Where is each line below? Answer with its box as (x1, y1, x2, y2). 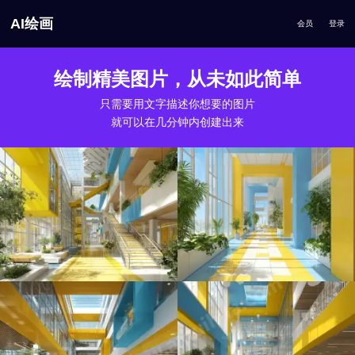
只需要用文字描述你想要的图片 (100, 97, 255, 110)
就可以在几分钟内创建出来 (111, 116, 244, 128)
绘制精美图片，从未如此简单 (54, 68, 301, 90)
